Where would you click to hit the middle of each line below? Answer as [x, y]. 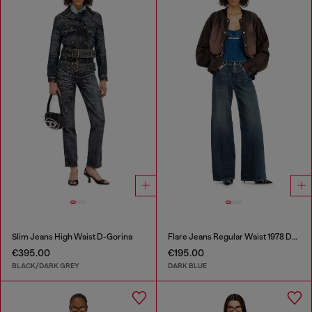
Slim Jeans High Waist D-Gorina [72, 237]
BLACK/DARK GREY [46, 265]
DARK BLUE [187, 265]
